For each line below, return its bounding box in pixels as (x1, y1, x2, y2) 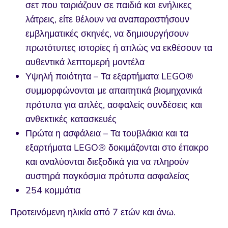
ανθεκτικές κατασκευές (25, 113, 117, 126)
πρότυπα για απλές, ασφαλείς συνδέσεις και (25, 99, 202, 111)
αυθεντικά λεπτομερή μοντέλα (25, 56, 145, 69)
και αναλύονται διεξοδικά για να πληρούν (25, 156, 189, 168)
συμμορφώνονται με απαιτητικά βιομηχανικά (25, 84, 202, 97)
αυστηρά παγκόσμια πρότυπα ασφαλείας (25, 170, 189, 183)
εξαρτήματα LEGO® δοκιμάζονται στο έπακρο (25, 141, 209, 154)
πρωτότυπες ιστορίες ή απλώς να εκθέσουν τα (25, 42, 212, 54)
